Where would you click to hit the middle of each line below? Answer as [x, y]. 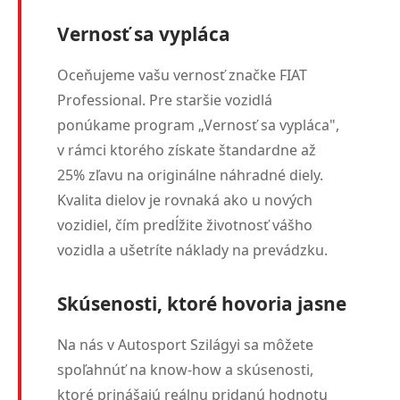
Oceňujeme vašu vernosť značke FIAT [182, 75]
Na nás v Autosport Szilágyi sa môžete [185, 345]
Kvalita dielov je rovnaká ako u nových [185, 200]
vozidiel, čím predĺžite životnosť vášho [185, 225]
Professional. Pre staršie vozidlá [165, 100]
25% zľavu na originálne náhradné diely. [190, 175]
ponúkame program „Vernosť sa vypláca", [198, 125]
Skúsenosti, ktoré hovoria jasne [202, 304]
